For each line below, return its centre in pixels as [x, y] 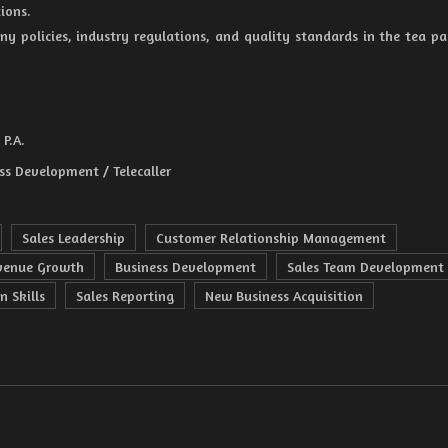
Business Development [185, 266]
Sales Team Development [365, 266]
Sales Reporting [125, 295]
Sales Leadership [73, 237]
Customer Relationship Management [271, 237]
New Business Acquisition [284, 295]
